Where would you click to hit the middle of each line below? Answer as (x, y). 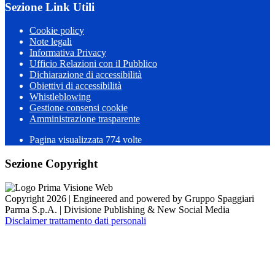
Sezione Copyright (51, 164)
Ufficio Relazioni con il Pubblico (93, 64)
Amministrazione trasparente (85, 119)
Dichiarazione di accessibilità (86, 75)
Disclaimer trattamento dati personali (76, 220)
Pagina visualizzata (68, 140)
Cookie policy (57, 31)
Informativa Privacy (68, 53)
